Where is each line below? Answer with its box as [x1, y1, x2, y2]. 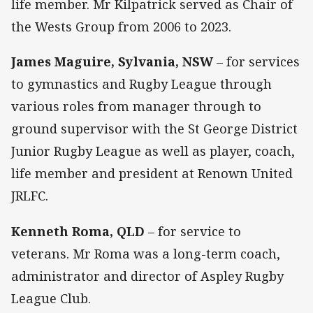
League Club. [11, 289, 94, 307]
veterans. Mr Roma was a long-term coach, [11, 245, 280, 262]
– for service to [145, 222, 241, 240]
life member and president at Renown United [11, 165, 293, 182]
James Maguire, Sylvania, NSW [11, 53, 213, 71]
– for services [213, 53, 300, 71]
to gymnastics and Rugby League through [11, 75, 272, 93]
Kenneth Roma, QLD [11, 222, 145, 240]
